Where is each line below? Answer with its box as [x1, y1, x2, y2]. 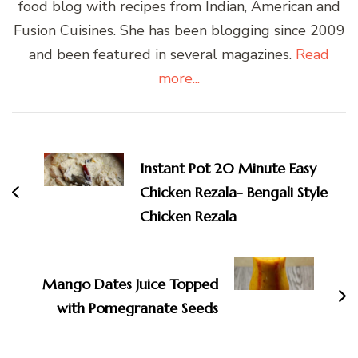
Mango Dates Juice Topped [42, 275, 218, 294]
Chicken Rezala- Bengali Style [140, 183, 328, 202]
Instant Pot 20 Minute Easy [140, 159, 316, 178]
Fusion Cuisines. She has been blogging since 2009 [13, 21, 345, 41]
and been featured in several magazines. [29, 45, 296, 65]
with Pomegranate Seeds [57, 299, 218, 318]
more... [158, 69, 200, 89]
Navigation [11, 137, 121, 165]
